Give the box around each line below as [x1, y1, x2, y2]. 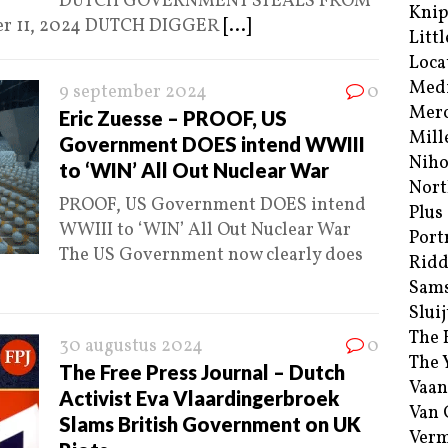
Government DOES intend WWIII [59, 132, 365, 157]
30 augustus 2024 [59, 334, 203, 360]
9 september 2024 [59, 80, 207, 106]
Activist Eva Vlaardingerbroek [59, 386, 339, 411]
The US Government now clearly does [59, 243, 363, 269]
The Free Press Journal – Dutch [59, 360, 345, 385]
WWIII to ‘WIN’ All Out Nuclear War [59, 218, 351, 244]
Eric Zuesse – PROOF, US [59, 106, 287, 131]
